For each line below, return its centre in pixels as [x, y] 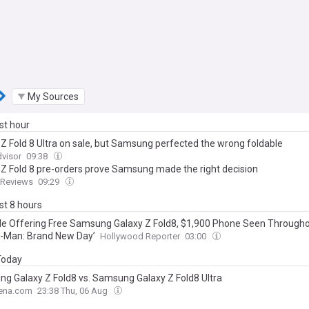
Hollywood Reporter [140, 236]
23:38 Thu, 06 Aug [73, 291]
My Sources [53, 96]
